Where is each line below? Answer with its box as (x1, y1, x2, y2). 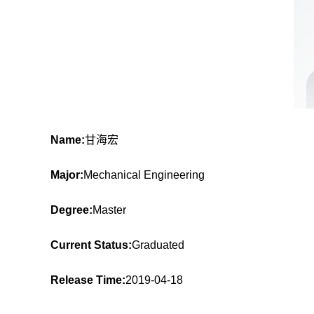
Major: (50, 169, 83, 181)
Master (93, 204, 126, 216)
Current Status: (50, 239, 132, 251)
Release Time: (50, 274, 125, 286)
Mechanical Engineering (83, 169, 205, 181)
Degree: (50, 204, 93, 216)
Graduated (132, 239, 184, 251)
